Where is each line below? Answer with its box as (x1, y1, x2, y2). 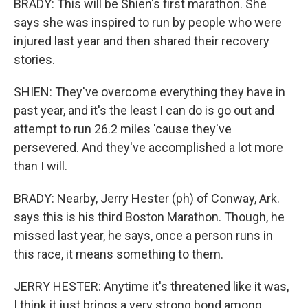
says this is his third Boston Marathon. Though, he (14, 210, 285, 224)
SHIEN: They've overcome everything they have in (14, 85, 285, 99)
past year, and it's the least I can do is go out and (14, 103, 274, 118)
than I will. (14, 159, 67, 173)
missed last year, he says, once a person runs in (14, 228, 273, 243)
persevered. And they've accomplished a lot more (14, 140, 283, 155)
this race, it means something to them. (14, 247, 223, 261)
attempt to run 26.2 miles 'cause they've (14, 122, 232, 136)
